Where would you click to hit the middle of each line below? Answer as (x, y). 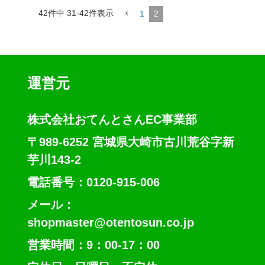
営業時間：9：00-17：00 (93, 245)
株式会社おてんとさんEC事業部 (112, 120)
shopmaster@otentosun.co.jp (110, 223)
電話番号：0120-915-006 (93, 182)
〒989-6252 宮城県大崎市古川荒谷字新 (130, 142)
